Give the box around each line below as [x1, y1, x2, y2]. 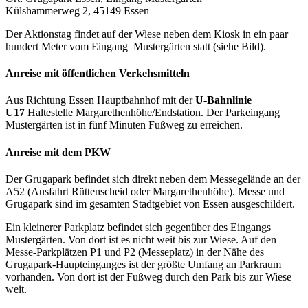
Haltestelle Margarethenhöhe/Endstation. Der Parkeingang [27, 107, 280, 119]
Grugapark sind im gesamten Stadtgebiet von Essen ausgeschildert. [5, 197, 295, 210]
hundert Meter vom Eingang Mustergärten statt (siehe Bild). [5, 40, 266, 52]
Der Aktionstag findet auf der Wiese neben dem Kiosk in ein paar [5, 27, 288, 40]
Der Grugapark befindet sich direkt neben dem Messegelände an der [5, 173, 300, 185]
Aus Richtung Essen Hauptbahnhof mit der [5, 94, 195, 107]
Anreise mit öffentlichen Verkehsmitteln [5, 67, 190, 80]
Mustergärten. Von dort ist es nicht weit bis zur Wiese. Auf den [5, 233, 276, 245]
